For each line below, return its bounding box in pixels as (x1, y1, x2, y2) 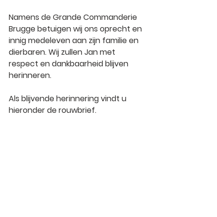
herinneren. (9, 70, 51, 81)
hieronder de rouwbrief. (9, 105, 96, 116)
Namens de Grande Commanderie (9, 12, 139, 23)
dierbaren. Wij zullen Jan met (9, 46, 117, 58)
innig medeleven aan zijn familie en (9, 35, 140, 46)
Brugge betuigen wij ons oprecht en (9, 23, 144, 35)
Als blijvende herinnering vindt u (9, 93, 128, 105)
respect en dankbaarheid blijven (9, 58, 130, 70)
